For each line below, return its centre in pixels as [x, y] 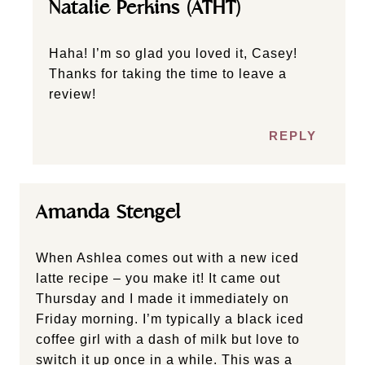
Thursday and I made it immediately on [163, 298]
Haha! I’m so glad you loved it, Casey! [173, 53]
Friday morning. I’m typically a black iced [170, 319]
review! [73, 94]
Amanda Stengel [108, 212]
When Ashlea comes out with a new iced [167, 257]
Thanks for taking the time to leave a [168, 73]
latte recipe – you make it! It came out [158, 278]
